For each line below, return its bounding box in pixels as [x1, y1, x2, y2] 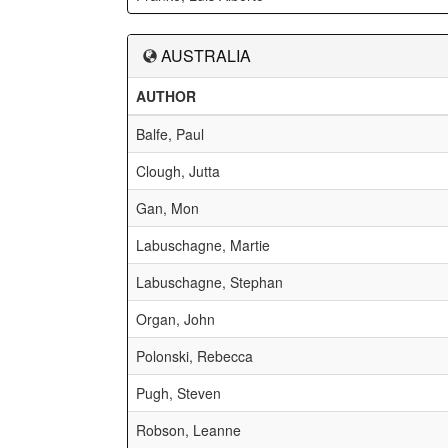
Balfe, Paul [136, 124, 204, 144]
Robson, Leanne [136, 420, 241, 440]
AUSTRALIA [161, 44, 251, 67]
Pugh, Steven [136, 383, 221, 403]
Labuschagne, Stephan [136, 272, 283, 292]
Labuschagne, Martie [136, 235, 270, 255]
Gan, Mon [136, 198, 199, 218]
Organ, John [136, 309, 215, 329]
